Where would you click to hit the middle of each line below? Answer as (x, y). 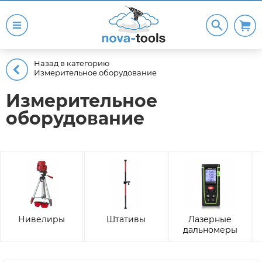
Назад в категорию (72, 63)
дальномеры (210, 230)
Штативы (126, 219)
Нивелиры (42, 219)
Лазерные (210, 219)
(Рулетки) (210, 240)
